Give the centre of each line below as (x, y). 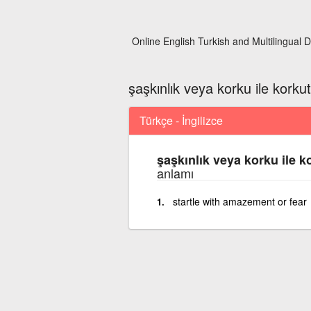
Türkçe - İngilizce (181, 120)
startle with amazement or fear (239, 201)
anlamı (175, 173)
